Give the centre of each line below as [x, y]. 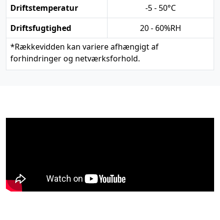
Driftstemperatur [44, 8]
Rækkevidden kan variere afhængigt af [87, 46]
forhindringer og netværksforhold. [75, 58]
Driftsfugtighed [41, 28]
